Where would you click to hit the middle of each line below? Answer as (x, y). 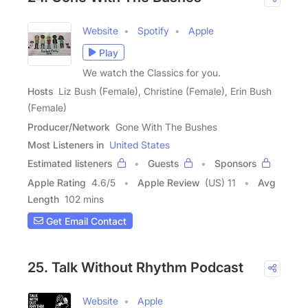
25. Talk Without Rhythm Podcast (135, 268)
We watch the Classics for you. (152, 73)
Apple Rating (57, 183)
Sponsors (235, 164)
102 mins (84, 199)
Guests (163, 164)
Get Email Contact (85, 221)
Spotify (153, 31)
